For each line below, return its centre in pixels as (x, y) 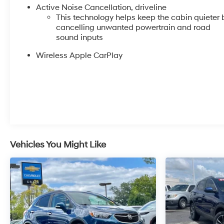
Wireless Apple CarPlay (79, 55)
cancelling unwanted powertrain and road (133, 27)
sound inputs (80, 37)
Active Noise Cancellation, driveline (101, 7)
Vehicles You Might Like (58, 144)
